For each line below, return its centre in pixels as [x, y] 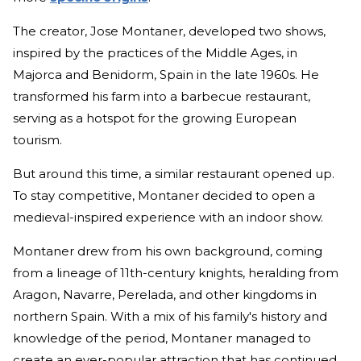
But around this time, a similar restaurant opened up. [174, 174]
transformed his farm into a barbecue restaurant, [162, 97]
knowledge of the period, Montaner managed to [162, 338]
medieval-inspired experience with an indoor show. [168, 218]
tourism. [37, 140]
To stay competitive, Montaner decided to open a [164, 196]
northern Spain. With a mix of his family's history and [170, 317]
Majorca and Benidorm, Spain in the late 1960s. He [166, 75]
